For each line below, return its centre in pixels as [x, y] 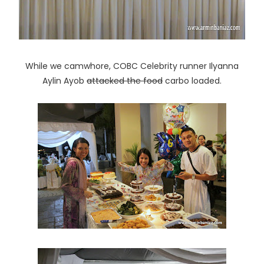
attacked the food [125, 81]
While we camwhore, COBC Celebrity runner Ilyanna [132, 66]
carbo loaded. [192, 81]
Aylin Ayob [65, 81]
